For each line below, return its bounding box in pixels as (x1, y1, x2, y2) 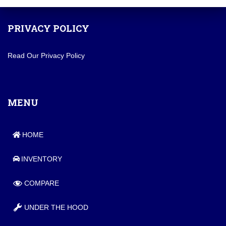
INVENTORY (21, 155, 62, 163)
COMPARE (24, 179, 59, 187)
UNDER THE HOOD (24, 203, 88, 211)
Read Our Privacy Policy (8, 51, 85, 60)
